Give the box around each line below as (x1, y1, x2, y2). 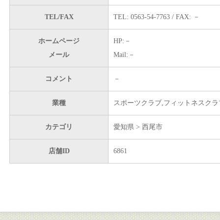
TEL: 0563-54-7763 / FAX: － (113, 13, 200, 21)
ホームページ (38, 37, 80, 45)
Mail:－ (113, 51, 135, 58)
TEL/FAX (44, 13, 74, 21)
